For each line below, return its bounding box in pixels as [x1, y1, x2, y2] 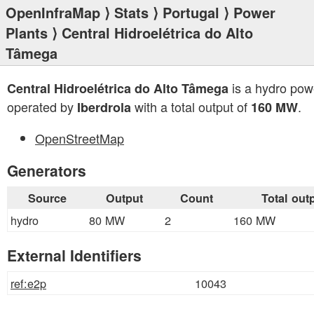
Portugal [163, 2, 219, 22]
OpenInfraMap [6, 2, 100, 22]
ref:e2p [11, 275, 46, 292]
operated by [7, 97, 77, 116]
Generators [7, 160, 86, 181]
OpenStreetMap [35, 129, 124, 147]
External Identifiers [7, 245, 142, 266]
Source [27, 190, 67, 206]
